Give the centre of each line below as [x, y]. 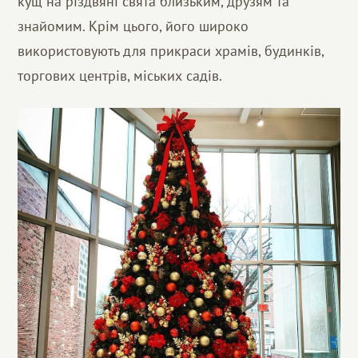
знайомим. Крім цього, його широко [133, 26]
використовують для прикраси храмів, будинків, [171, 51]
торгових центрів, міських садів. [120, 76]
